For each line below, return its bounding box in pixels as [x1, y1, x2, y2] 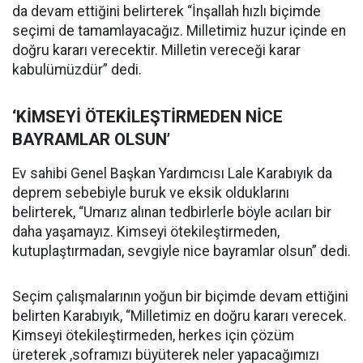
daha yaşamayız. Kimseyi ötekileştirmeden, [12, 224, 280, 240]
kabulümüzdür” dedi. [12, 62, 142, 78]
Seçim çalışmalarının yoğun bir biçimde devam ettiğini [12, 288, 348, 305]
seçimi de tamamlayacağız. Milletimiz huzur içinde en [12, 23, 346, 39]
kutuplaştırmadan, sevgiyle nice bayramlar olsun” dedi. [12, 243, 351, 259]
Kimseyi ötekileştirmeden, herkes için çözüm [12, 327, 294, 344]
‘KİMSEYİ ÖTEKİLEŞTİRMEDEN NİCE [12, 107, 283, 126]
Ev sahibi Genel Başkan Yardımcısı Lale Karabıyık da [12, 165, 332, 181]
